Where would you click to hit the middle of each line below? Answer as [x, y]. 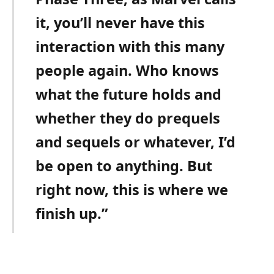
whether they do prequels [128, 118]
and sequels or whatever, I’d [136, 142]
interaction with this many [130, 47]
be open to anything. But [124, 166]
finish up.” [72, 214]
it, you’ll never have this [120, 23]
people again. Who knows [128, 71]
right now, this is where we [132, 190]
